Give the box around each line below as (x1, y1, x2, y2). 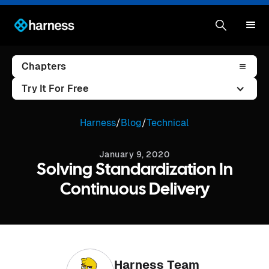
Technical (147, 117, 189, 128)
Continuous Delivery (59, 183, 210, 198)
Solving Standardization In (36, 163, 233, 178)
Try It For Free (22, 83, 89, 94)
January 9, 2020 (98, 150, 171, 159)
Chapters (22, 61, 66, 72)
